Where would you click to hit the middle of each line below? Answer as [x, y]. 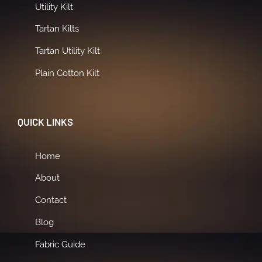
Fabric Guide [60, 244]
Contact [51, 200]
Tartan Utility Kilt [67, 51]
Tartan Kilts [57, 29]
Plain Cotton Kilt [67, 73]
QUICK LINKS [45, 122]
